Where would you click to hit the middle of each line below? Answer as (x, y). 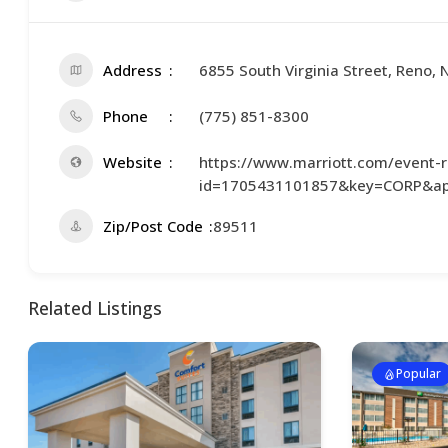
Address (133, 70)
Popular (418, 373)
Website (133, 162)
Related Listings (95, 308)
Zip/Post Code (153, 226)
